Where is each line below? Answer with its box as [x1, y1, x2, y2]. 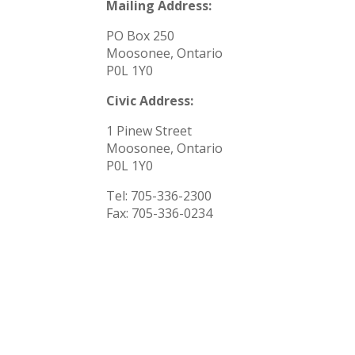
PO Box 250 [106, 27, 175, 44]
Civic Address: [106, 92, 194, 109]
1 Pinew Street [106, 122, 193, 139]
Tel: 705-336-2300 [106, 187, 212, 204]
